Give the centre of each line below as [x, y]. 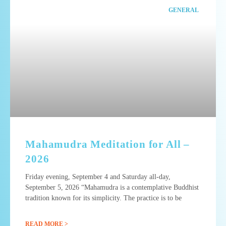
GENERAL [183, 10]
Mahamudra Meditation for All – [108, 144]
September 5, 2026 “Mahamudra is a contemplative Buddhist [112, 187]
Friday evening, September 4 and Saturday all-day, [98, 177]
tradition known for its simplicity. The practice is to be [103, 198]
